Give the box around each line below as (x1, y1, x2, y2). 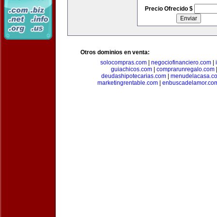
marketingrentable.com (97, 79, 158, 86)
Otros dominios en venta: (80, 49, 150, 56)
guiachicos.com (111, 66, 152, 73)
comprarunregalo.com (156, 66, 215, 73)
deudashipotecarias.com (101, 73, 166, 79)
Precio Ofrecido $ (144, 5, 194, 12)
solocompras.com (100, 59, 147, 66)
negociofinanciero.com (151, 59, 211, 66)
